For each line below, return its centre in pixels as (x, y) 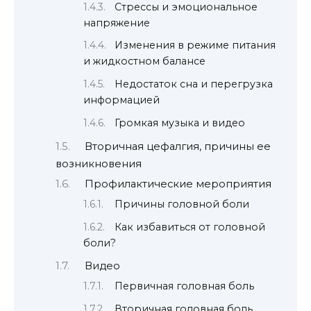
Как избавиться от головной (190, 227)
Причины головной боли (182, 204)
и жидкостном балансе (144, 61)
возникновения (99, 163)
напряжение (117, 23)
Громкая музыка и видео (180, 123)
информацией (121, 100)
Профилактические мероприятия (178, 184)
